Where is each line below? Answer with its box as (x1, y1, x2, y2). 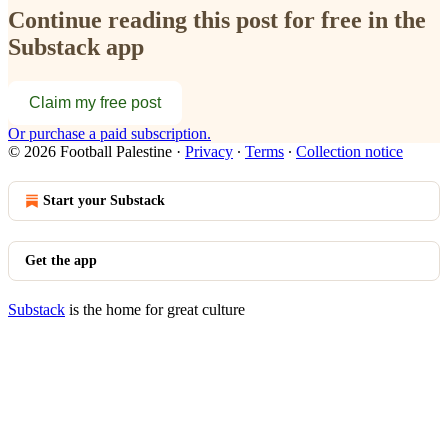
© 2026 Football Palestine (8, 142, 172, 160)
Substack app (8, 33, 144, 60)
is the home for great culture (65, 300, 245, 318)
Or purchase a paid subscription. (8, 124, 211, 142)
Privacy (185, 142, 233, 160)
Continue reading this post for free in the (8, 6, 426, 33)
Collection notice (296, 142, 403, 160)
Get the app (25, 252, 97, 268)
